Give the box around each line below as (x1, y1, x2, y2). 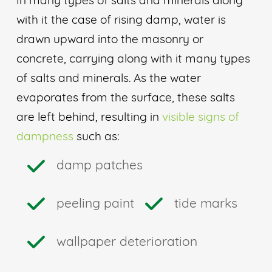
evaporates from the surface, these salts (16, 92, 235, 104)
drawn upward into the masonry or (16, 34, 203, 46)
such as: (73, 131, 120, 143)
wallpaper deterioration (56, 236, 197, 249)
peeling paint (56, 198, 134, 211)
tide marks (174, 198, 237, 211)
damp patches (56, 160, 143, 173)
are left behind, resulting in (16, 112, 162, 124)
